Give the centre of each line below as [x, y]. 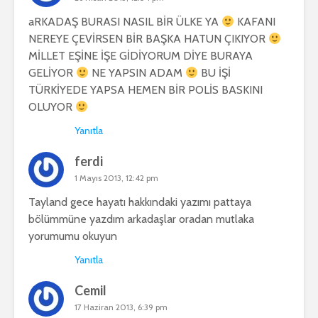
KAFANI [255, 22]
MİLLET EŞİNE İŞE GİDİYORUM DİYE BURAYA [141, 56]
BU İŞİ [215, 73]
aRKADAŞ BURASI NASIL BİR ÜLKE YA [125, 22]
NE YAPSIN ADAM [137, 73]
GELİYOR [52, 73]
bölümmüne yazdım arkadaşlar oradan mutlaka [141, 219]
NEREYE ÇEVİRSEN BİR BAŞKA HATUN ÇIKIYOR [148, 39]
